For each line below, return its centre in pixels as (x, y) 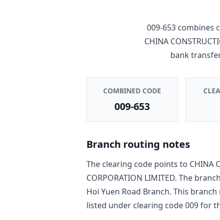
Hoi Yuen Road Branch (128, 191)
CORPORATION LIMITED (131, 178)
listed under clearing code (136, 205)
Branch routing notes (138, 144)
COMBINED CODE (132, 90)
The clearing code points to (138, 164)
